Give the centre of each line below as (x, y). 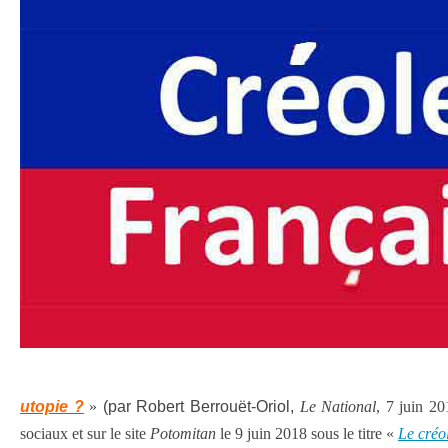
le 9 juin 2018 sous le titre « (307, 433)
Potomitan (183, 433)
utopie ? (52, 406)
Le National (338, 406)
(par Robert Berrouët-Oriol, (201, 406)
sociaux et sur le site (85, 433)
